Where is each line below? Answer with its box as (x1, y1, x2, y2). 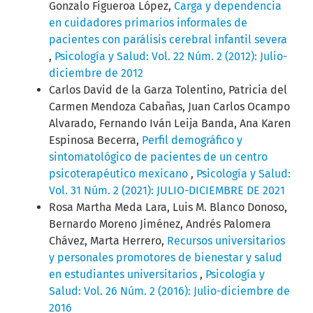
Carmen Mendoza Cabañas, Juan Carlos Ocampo (49, 100, 290, 114)
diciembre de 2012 (49, 66, 143, 80)
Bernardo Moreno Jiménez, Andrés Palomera (49, 217, 271, 231)
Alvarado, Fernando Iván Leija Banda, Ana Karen (49, 117, 291, 131)
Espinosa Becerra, (49, 133, 142, 147)
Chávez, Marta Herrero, (49, 234, 167, 248)
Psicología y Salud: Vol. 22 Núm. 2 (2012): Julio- (54, 50, 287, 64)
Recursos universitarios (167, 234, 285, 248)
